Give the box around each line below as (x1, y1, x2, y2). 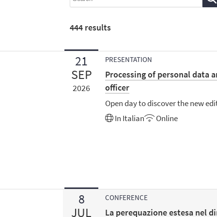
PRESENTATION (105, 55, 153, 64)
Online (155, 113, 178, 124)
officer (105, 82, 130, 93)
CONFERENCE (105, 193, 148, 202)
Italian (123, 113, 145, 124)
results (84, 21, 111, 33)
